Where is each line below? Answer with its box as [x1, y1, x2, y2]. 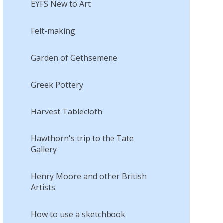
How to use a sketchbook [30, 208, 125, 220]
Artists [30, 181, 55, 193]
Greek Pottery [30, 79, 83, 90]
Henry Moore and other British [30, 170, 147, 182]
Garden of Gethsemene [30, 52, 117, 63]
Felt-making [30, 25, 75, 36]
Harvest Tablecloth [30, 106, 102, 117]
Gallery [30, 143, 57, 155]
